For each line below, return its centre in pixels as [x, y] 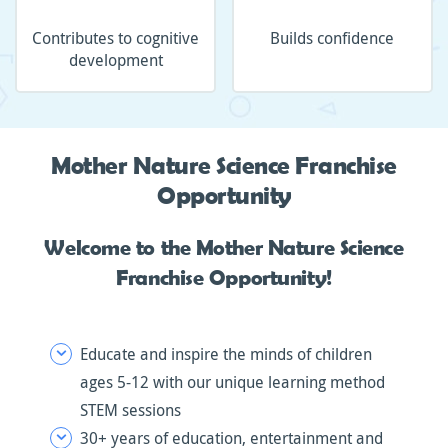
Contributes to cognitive [116, 38]
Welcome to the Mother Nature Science [224, 246]
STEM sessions [130, 410]
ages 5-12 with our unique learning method [232, 382]
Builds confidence [332, 38]
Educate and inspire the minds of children [226, 354]
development [115, 60]
